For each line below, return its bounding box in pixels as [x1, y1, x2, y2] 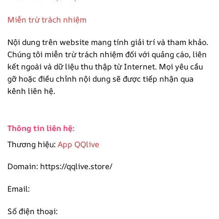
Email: [7, 183, 30, 195]
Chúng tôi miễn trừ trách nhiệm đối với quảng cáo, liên [7, 48, 207, 60]
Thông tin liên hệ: [7, 122, 75, 133]
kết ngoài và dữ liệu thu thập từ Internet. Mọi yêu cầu [7, 61, 203, 72]
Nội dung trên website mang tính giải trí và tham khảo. [7, 36, 208, 47]
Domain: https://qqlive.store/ [7, 161, 112, 172]
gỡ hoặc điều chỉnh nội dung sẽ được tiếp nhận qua [7, 73, 194, 84]
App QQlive [56, 138, 99, 150]
